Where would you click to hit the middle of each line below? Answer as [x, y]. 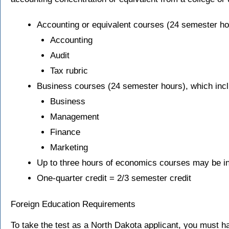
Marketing [69, 147]
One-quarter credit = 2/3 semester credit [114, 178]
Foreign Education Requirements [73, 204]
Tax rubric [69, 71]
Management [74, 117]
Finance [65, 132]
